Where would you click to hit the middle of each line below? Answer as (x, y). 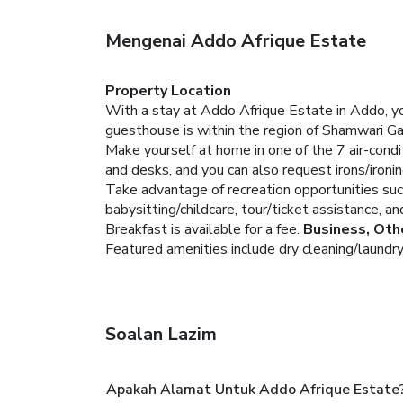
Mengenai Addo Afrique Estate (236, 40)
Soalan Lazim (161, 334)
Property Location (168, 90)
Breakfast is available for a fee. (202, 229)
